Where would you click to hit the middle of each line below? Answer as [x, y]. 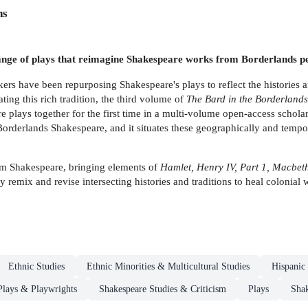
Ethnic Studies [36, 267]
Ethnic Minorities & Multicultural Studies [168, 267]
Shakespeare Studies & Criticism [163, 289]
